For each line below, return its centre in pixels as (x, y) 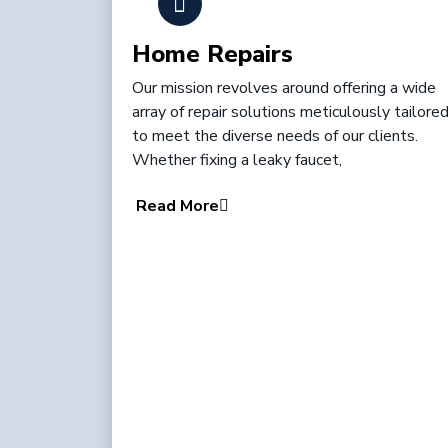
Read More (177, 206)
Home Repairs (212, 54)
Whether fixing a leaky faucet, (237, 160)
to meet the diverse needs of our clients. (275, 136)
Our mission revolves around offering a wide (284, 88)
